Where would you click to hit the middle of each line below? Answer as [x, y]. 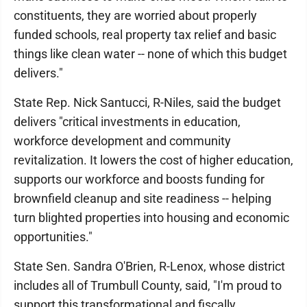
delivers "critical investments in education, [127, 122]
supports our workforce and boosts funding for [139, 179]
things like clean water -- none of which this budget [150, 54]
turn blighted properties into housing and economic [151, 218]
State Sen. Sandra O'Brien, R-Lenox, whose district [149, 266]
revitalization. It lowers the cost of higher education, [153, 160]
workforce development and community [122, 141]
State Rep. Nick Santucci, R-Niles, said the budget [147, 102]
